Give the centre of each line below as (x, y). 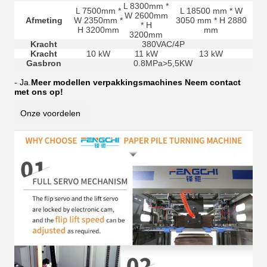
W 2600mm (146, 16)
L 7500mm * (98, 11)
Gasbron (44, 63)
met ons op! (39, 92)
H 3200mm (98, 30)
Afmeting (44, 21)
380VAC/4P (163, 44)
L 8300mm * (146, 6)
